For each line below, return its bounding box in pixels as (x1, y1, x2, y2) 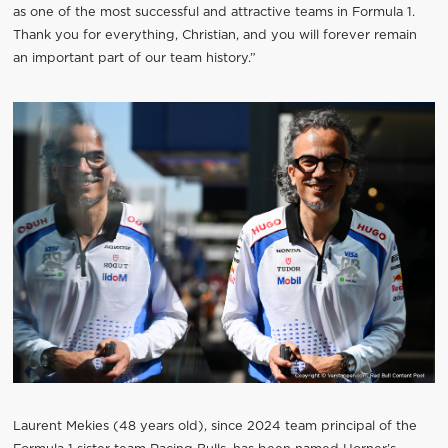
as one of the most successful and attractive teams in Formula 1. (12, 5, 415, 19)
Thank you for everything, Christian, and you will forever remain (12, 28, 417, 42)
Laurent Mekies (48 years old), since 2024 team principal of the (12, 420, 417, 434)
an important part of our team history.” (12, 51, 256, 65)
